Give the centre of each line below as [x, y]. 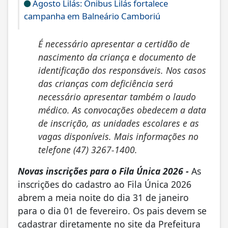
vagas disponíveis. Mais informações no [118, 136]
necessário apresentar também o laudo [117, 96]
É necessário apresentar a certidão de [114, 44]
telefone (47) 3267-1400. [88, 149]
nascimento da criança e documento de [117, 57]
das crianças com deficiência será [106, 83]
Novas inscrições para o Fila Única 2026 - [105, 171]
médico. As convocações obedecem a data [122, 110]
